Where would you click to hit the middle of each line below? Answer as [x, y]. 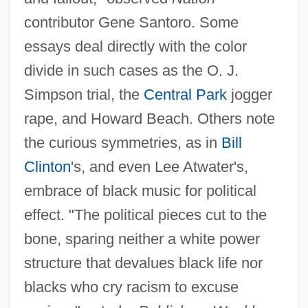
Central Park [185, 95]
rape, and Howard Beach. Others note [149, 119]
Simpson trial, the [84, 95]
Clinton [47, 167]
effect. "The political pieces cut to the [145, 215]
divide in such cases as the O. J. [131, 71]
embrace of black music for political [140, 191]
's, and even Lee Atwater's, [159, 167]
